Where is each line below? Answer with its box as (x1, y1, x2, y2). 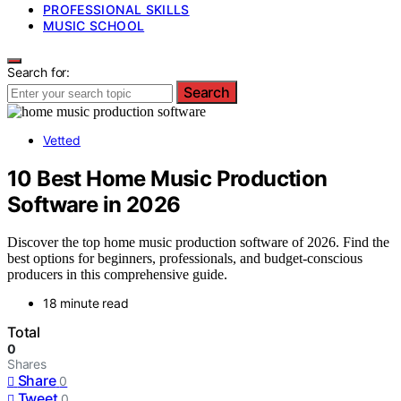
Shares (7, 356, 47, 372)
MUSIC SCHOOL (43, 17, 145, 33)
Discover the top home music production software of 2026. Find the (7, 235, 389, 251)
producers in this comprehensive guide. (7, 267, 227, 283)
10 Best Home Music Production (7, 165, 328, 192)
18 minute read (43, 295, 129, 311)
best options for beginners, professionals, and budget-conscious (7, 251, 363, 267)
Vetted (43, 132, 81, 148)
